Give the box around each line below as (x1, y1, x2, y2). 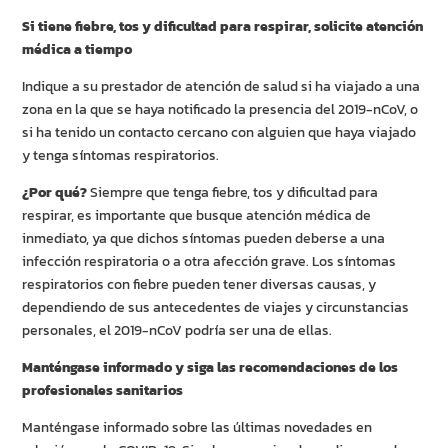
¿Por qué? (22, 182, 88, 204)
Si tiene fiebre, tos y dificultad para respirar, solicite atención (22, 16, 424, 38)
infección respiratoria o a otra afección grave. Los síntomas (22, 251, 397, 273)
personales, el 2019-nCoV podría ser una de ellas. (22, 320, 333, 342)
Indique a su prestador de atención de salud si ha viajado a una (22, 76, 421, 98)
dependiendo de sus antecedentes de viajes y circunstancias (22, 297, 410, 319)
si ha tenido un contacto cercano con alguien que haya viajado (22, 122, 417, 144)
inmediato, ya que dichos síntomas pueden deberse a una (22, 228, 386, 250)
